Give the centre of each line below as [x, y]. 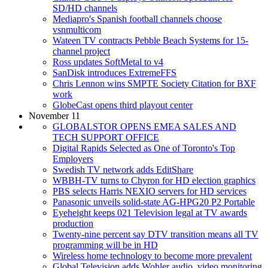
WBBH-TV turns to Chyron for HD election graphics [154, 180]
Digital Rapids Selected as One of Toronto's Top [144, 148]
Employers [73, 159]
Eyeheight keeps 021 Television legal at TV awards [150, 212]
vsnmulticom [77, 29]
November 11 [54, 115]
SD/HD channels [85, 8]
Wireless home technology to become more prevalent [152, 255]
